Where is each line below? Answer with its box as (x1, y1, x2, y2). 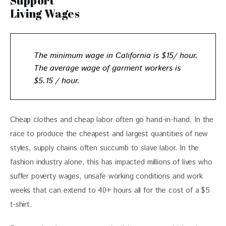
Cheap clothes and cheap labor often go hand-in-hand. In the (10, 115, 216, 125)
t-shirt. (10, 199, 35, 210)
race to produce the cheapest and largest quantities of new (10, 129, 211, 139)
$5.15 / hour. (33, 75, 80, 87)
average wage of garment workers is (49, 63, 181, 75)
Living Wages (10, 6, 80, 21)
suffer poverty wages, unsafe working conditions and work (10, 171, 205, 182)
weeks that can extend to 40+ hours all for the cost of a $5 (10, 185, 213, 196)
